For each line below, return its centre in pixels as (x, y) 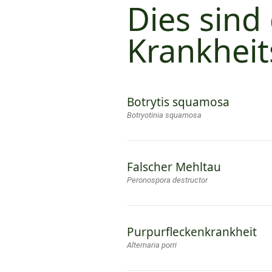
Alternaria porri (152, 245)
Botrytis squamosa (178, 102)
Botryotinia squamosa (164, 115)
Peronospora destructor (167, 180)
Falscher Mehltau (174, 167)
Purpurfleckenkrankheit (192, 232)
